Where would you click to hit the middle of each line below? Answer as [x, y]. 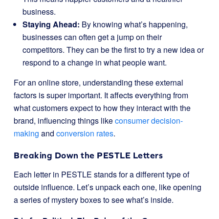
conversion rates [85, 133]
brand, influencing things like [64, 120]
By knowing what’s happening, [134, 24]
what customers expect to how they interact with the [102, 108]
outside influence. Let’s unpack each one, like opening [108, 187]
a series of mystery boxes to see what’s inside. [94, 200]
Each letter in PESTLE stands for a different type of [101, 174]
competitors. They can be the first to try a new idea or [113, 50]
